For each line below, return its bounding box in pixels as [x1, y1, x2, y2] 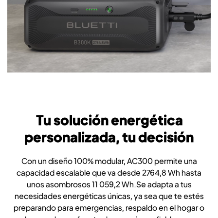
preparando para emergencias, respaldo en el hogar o [14, 202, 204, 213]
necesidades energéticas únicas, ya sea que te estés [14, 190, 204, 201]
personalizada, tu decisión [24, 128, 194, 145]
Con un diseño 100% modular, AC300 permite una [21, 155, 197, 166]
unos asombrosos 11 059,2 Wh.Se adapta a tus [26, 179, 192, 189]
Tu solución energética [35, 111, 183, 128]
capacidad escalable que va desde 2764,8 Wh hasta [17, 167, 201, 178]
